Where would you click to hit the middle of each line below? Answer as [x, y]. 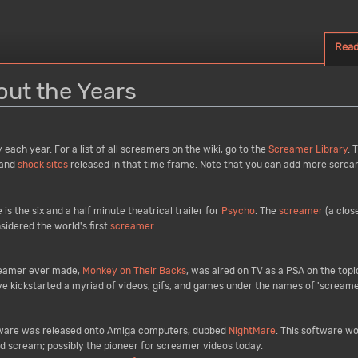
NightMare [252, 330]
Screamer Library [308, 149]
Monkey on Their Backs [134, 270]
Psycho [238, 211]
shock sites [43, 164]
